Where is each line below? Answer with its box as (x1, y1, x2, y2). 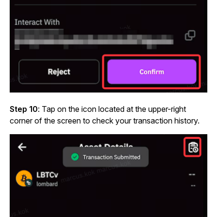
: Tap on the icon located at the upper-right (38, 104, 186, 114)
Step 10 (10, 104, 38, 114)
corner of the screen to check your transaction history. (10, 116, 200, 126)
